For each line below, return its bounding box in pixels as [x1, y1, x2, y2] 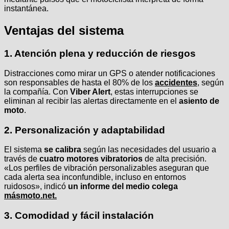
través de [4, 154, 39, 164]
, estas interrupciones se [110, 87, 198, 96]
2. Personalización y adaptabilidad [4, 124, 165, 135]
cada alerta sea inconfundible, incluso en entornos [4, 173, 186, 182]
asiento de [179, 96, 219, 105]
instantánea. [4, 4, 49, 13]
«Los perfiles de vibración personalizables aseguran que [4, 164, 209, 173]
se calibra [44, 145, 81, 154]
